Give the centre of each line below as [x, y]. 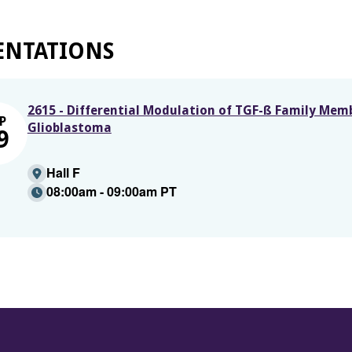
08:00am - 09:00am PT [111, 191]
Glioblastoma [69, 128]
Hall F [63, 172]
